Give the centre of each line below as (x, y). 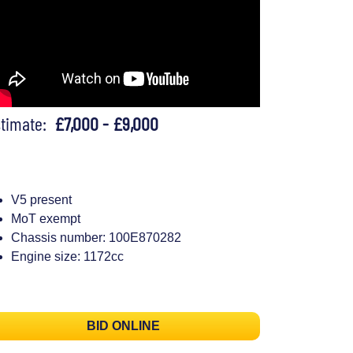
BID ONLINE (123, 326)
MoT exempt (46, 218)
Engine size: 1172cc (67, 256)
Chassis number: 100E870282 (96, 237)
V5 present (41, 199)
